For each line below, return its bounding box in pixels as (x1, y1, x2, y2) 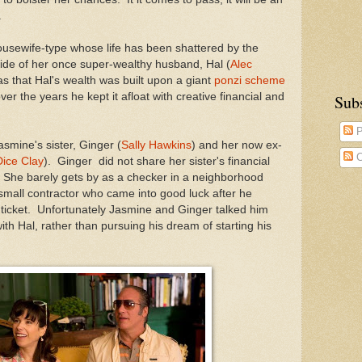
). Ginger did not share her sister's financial (44, 154, 270, 167)
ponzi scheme (214, 74, 285, 86)
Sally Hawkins (121, 138, 192, 151)
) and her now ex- (192, 138, 282, 151)
